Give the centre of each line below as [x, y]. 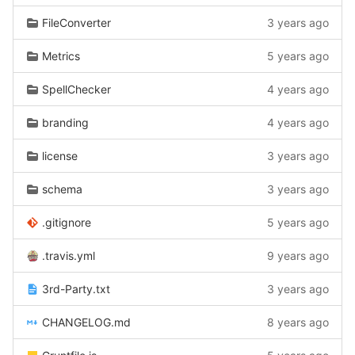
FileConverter [76, 23]
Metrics [61, 56]
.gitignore [67, 222]
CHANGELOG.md [86, 322]
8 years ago [298, 322]
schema [62, 189]
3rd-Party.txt [76, 289]
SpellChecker [76, 89]
